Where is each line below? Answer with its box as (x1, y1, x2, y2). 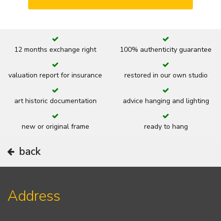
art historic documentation (14, 96, 97, 106)
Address (7, 185, 60, 206)
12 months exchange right (14, 44, 96, 54)
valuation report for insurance (8, 70, 102, 80)
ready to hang (144, 121, 188, 131)
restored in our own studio (124, 70, 208, 80)
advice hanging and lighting (122, 96, 209, 106)
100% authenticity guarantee (120, 44, 212, 54)
